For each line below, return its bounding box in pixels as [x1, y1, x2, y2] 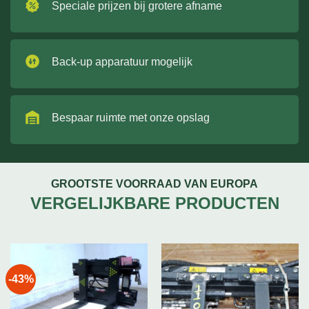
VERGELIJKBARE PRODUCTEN [30, 194, 279, 213]
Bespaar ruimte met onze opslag [52, 111, 210, 123]
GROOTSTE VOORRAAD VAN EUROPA [51, 178, 258, 190]
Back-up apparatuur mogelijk [52, 55, 192, 68]
